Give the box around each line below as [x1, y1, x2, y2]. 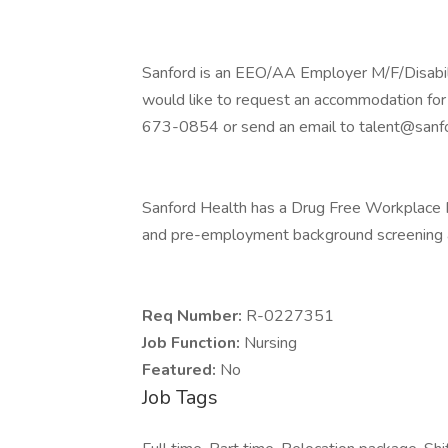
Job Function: [142, 332, 244, 354]
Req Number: [142, 305, 246, 327]
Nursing [244, 332, 297, 354]
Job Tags [142, 384, 218, 411]
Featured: [142, 359, 220, 381]
